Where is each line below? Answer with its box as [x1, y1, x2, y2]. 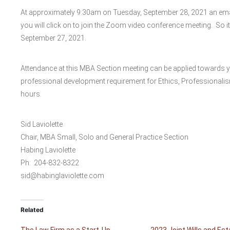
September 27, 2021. [20, 34, 86, 42]
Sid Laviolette [20, 120, 63, 128]
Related [20, 206, 44, 214]
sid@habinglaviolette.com [20, 171, 104, 180]
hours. [20, 90, 42, 98]
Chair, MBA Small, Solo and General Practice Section [20, 133, 188, 141]
